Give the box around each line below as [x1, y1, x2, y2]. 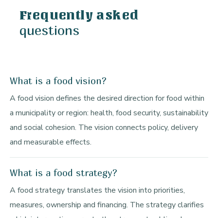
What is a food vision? [10, 75, 107, 87]
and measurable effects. [10, 137, 91, 148]
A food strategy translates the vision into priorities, [10, 185, 185, 196]
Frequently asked [19, 8, 139, 22]
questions [19, 22, 79, 38]
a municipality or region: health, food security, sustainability [10, 108, 208, 119]
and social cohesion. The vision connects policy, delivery [10, 122, 198, 133]
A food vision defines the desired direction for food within [10, 93, 204, 104]
